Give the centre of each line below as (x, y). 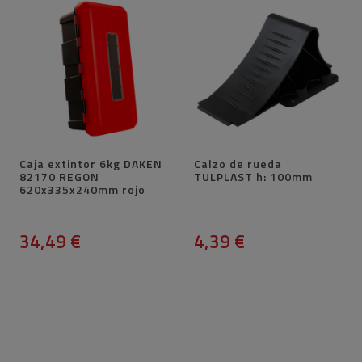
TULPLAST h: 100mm (253, 177)
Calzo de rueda (238, 164)
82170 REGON (60, 177)
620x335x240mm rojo (83, 190)
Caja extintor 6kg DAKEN (91, 164)
